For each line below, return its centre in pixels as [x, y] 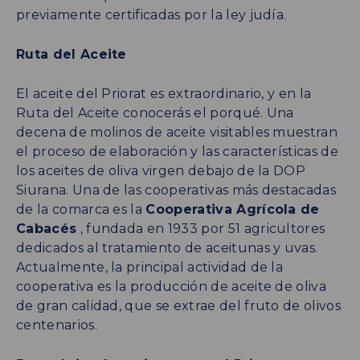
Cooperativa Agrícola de [233, 209]
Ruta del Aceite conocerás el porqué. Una [155, 112]
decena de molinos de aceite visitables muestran [177, 132]
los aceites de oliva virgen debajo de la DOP [161, 170]
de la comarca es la [81, 209]
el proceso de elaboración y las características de [178, 151]
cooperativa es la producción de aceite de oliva [172, 286]
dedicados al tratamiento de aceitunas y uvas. [167, 247]
